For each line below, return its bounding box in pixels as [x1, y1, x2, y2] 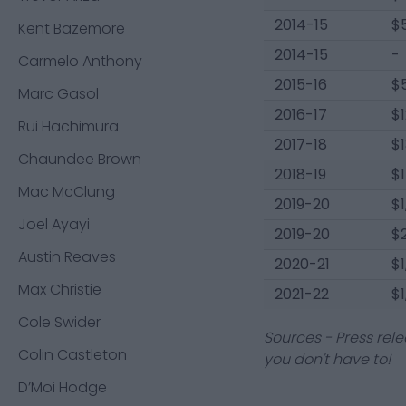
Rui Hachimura [18, 116, 119, 137]
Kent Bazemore [18, 18, 125, 39]
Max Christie [18, 279, 101, 300]
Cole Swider [18, 312, 101, 333]
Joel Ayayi [18, 214, 90, 235]
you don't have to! [263, 349, 391, 370]
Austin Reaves [18, 246, 116, 267]
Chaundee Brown [18, 149, 141, 169]
